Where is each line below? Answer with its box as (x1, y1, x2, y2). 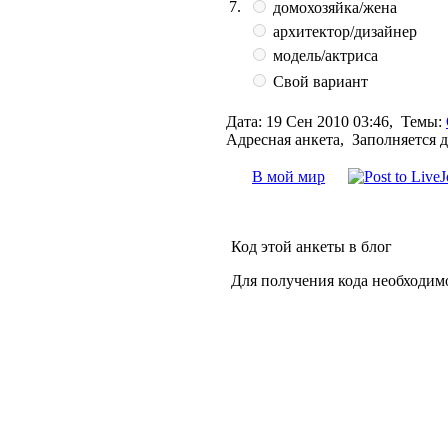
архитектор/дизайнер (269, 22, 417, 40)
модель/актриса (269, 46, 378, 64)
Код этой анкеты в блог (231, 237, 392, 255)
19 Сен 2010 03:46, (262, 112, 401, 130)
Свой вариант (269, 72, 368, 90)
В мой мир (252, 167, 325, 185)
